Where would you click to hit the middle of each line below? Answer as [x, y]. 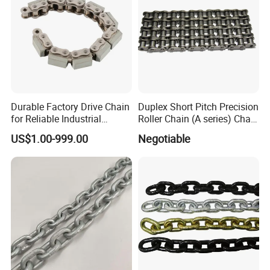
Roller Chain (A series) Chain [198, 118]
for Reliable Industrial [56, 118]
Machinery [33, 130]
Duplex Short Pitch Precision [198, 106]
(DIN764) [157, 130]
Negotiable [164, 138]
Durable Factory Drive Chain [71, 106]
